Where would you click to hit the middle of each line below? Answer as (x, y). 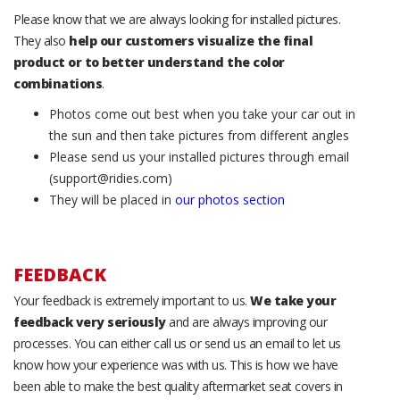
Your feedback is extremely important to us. (132, 300)
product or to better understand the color (149, 62)
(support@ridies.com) (111, 178)
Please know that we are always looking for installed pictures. (177, 19)
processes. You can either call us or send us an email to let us (177, 343)
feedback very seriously (90, 321)
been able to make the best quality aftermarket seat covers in (178, 386)
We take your (293, 300)
